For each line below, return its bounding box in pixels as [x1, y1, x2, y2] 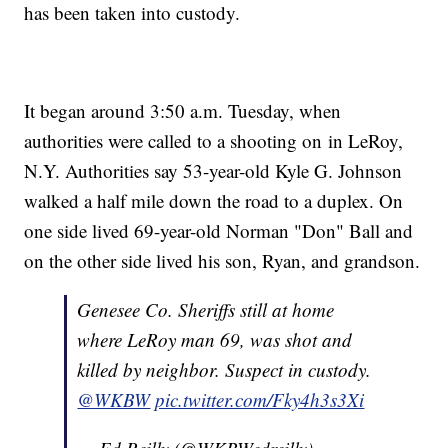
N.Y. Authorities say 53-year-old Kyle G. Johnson [24, 158, 403, 184]
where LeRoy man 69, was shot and [77, 327, 353, 353]
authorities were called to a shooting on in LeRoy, [24, 128, 404, 154]
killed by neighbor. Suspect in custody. [77, 357, 372, 383]
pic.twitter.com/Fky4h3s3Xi [155, 387, 365, 413]
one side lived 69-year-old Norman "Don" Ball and [24, 218, 414, 244]
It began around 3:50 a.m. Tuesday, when [24, 98, 342, 124]
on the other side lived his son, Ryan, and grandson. [24, 248, 421, 274]
